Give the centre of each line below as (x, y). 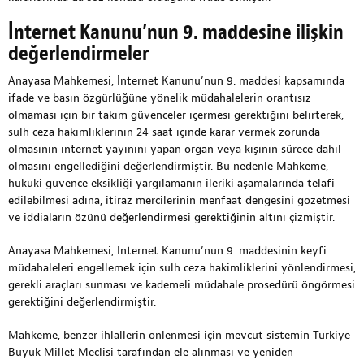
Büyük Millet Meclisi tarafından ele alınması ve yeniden (151, 352)
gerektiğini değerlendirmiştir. (82, 302)
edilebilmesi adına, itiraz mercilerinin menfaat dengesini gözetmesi (179, 200)
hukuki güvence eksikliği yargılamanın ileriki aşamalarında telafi (171, 183)
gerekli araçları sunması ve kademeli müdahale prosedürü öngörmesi (182, 285)
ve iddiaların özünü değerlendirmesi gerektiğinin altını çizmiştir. (171, 217)
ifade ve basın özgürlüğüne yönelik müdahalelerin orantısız (160, 98)
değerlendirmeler (78, 54)
